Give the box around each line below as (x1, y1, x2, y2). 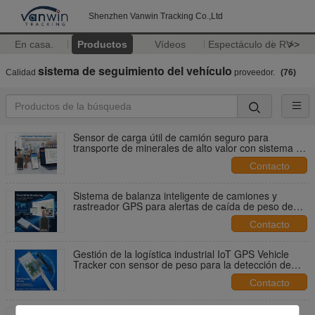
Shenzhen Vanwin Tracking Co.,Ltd (89, 11, 223, 21)
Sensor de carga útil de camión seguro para (73, 130, 269, 144)
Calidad (6, 67, 38, 77)
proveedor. (232, 67, 277, 77)
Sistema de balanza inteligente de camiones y (73, 188, 277, 202)
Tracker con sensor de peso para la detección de (73, 257, 291, 271)
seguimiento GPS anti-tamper (73, 151, 205, 165)
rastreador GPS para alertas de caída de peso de (73, 199, 293, 213)
